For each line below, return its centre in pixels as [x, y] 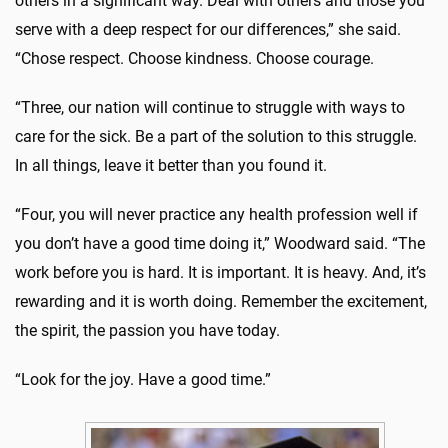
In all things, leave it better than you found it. [171, 166]
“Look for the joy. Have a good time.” [143, 380]
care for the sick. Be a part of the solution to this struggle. [216, 137]
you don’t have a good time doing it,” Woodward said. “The [220, 244]
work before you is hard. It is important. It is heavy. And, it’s [220, 273]
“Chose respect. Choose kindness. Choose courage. [194, 59]
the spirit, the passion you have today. [147, 331]
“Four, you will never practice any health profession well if [216, 215]
